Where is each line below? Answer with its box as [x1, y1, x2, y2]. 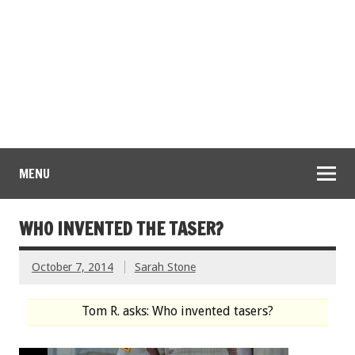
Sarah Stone [134, 261, 196, 274]
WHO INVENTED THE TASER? [19, 216, 223, 242]
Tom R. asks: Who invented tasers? [82, 303, 273, 319]
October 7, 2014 [32, 261, 113, 274]
